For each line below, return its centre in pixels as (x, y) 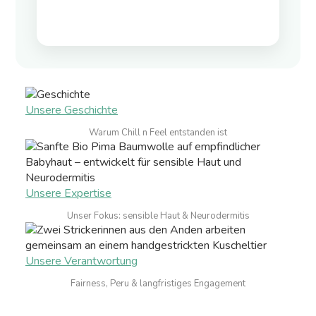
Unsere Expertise (68, 193)
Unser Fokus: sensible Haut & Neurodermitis (158, 215)
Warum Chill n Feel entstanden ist (158, 132)
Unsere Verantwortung (81, 261)
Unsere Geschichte (72, 110)
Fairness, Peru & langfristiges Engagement (158, 283)
